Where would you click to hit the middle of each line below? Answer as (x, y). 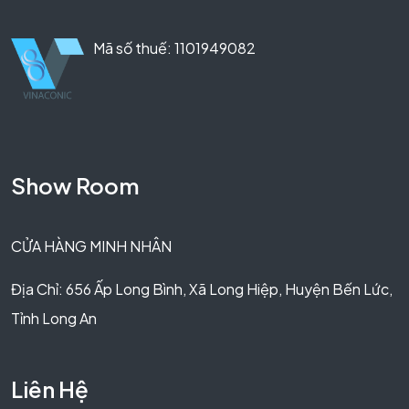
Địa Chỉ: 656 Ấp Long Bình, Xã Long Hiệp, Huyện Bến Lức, (202, 288)
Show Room (75, 185)
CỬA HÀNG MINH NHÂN (91, 246)
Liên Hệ (50, 388)
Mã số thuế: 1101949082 (174, 47)
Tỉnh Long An (54, 318)
